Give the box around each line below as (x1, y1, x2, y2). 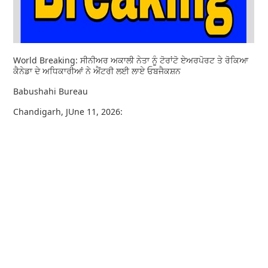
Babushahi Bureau (13, 85, 91, 97)
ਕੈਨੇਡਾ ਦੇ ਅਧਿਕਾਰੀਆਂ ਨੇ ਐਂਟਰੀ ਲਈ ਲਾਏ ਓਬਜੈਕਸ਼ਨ (13, 65, 184, 77)
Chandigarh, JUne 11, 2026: (13, 105, 126, 117)
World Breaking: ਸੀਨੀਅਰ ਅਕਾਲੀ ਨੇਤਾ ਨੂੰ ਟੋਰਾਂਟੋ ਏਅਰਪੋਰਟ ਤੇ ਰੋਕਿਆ (13, 54, 249, 66)
